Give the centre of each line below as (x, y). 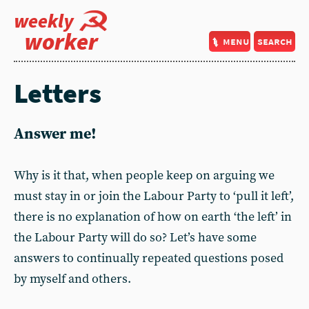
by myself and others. (72, 279)
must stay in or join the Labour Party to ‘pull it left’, (154, 196)
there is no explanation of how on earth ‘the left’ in (153, 217)
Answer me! (55, 134)
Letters (58, 93)
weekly (44, 21)
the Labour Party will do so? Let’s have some (135, 238)
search (275, 41)
